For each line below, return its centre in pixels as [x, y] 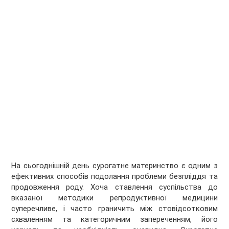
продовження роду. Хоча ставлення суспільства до [114, 187]
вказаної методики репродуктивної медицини [114, 198]
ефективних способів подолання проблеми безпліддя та [114, 177]
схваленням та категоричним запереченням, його [114, 220]
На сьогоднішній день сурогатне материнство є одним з [114, 166]
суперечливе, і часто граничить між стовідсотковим [114, 209]
